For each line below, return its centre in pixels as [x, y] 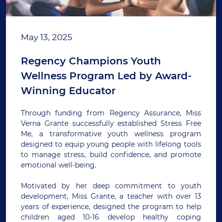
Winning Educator [68, 91]
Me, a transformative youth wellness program [111, 134]
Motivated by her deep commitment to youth [111, 186]
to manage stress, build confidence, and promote [111, 155]
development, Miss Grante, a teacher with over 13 [111, 196]
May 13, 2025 [47, 37]
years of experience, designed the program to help [111, 207]
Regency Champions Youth [91, 61]
